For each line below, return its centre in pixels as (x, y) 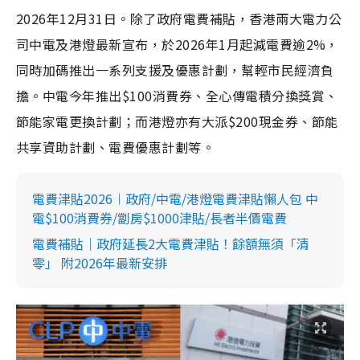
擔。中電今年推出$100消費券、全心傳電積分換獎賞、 (177, 96)
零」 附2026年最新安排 (100, 263)
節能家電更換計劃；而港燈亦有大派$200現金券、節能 (177, 122)
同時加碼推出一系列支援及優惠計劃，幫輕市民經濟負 (175, 70)
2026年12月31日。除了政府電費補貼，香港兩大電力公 (179, 19)
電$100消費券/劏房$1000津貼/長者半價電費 (160, 218)
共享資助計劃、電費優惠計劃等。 (116, 147)
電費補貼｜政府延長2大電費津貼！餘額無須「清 (171, 244)
